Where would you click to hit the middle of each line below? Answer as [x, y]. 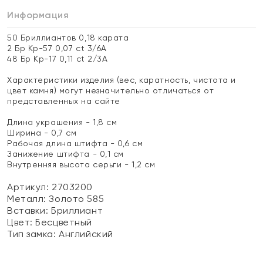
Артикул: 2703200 [50, 187]
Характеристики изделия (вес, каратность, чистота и [122, 80]
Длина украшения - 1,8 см [62, 122]
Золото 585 [77, 199]
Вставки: [29, 210]
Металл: [28, 199]
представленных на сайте [64, 101]
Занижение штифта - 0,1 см [65, 154]
